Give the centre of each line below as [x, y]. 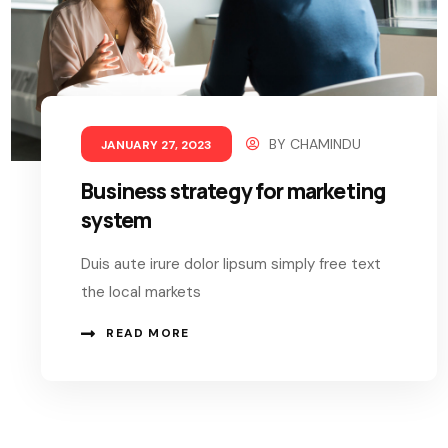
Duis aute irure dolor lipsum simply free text [231, 264]
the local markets [141, 292]
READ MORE [148, 333]
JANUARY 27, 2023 [157, 145]
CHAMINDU [326, 144]
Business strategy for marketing [234, 191]
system [116, 220]
